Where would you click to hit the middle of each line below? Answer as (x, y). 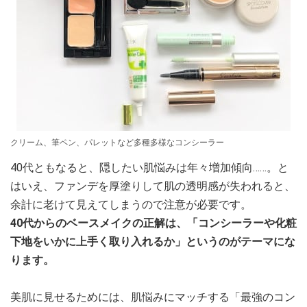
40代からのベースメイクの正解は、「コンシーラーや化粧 (153, 223)
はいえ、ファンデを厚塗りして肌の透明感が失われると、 (153, 186)
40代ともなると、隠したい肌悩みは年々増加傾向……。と (149, 168)
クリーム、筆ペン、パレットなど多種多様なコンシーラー (117, 143)
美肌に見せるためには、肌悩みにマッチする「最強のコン (153, 297)
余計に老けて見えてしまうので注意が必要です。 (131, 205)
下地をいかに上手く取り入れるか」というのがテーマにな (153, 242)
